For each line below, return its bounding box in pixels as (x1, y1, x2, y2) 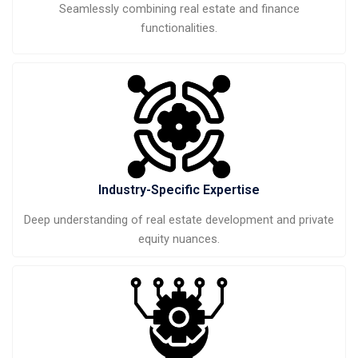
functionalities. (141, 21, 217, 36)
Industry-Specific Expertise (98, 181, 260, 197)
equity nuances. (138, 231, 220, 246)
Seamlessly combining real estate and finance (58, 2, 300, 17)
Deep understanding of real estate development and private (24, 212, 334, 227)
